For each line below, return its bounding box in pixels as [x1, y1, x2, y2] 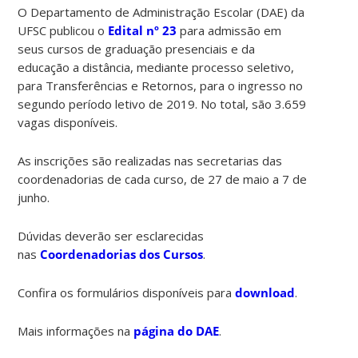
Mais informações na [18, 322, 134, 339]
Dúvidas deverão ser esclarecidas [18, 227, 205, 244]
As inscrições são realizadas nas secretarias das [18, 152, 283, 169]
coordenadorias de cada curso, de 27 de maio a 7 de [18, 170, 308, 187]
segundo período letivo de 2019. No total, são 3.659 [18, 95, 307, 112]
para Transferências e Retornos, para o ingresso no [18, 77, 304, 93]
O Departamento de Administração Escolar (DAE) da [18, 3, 305, 20]
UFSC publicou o [18, 22, 109, 38]
